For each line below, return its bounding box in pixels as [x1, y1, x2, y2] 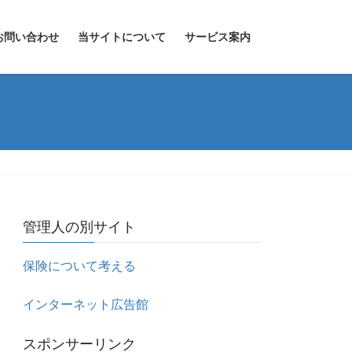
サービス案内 [185, 31, 251, 43]
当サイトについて [78, 31, 166, 43]
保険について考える [23, 259, 137, 273]
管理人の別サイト [23, 219, 137, 236]
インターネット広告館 [23, 298, 149, 312]
